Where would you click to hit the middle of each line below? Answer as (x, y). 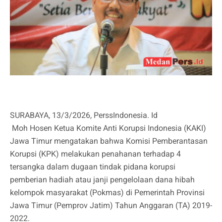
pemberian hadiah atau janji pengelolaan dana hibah (102, 180)
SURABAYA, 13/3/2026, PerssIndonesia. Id (84, 115)
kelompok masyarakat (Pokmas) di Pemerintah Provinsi (107, 193)
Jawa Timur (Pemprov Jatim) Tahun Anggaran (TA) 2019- (111, 206)
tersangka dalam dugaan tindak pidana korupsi (93, 167)
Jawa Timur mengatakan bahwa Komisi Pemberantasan (109, 141)
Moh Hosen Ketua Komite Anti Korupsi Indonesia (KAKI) (108, 128)
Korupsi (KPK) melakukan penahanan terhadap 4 (95, 154)
